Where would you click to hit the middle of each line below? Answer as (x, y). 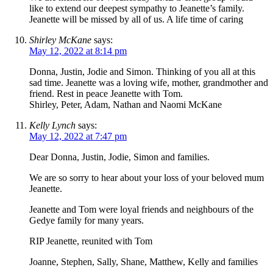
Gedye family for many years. (87, 220)
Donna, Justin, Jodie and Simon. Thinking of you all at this (142, 71)
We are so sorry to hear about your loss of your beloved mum (147, 177)
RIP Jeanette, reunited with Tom (91, 241)
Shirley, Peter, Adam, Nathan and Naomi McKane (126, 104)
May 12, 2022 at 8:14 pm (78, 51)
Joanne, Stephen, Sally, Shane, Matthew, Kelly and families (144, 261)
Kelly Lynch (52, 125)
